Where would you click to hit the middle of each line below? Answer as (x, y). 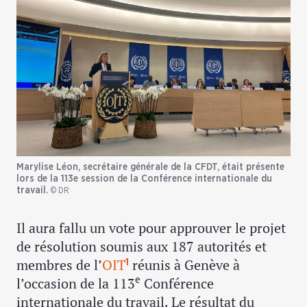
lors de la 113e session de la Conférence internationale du (144, 179)
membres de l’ (59, 265)
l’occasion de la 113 (76, 283)
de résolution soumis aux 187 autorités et (142, 246)
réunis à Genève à (184, 265)
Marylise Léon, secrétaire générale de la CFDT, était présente (150, 167)
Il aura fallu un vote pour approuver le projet (151, 228)
